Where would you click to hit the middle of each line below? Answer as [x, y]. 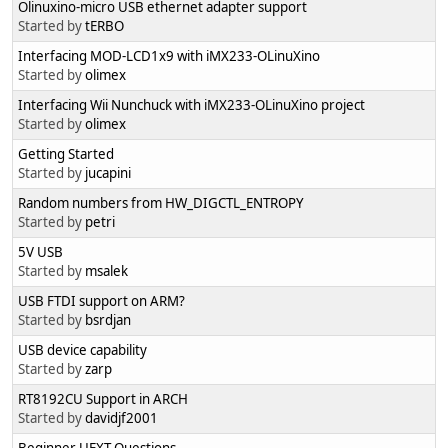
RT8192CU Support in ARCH [103, 399]
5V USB [40, 252]
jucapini [108, 173]
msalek [106, 271]
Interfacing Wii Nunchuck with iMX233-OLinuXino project [191, 105]
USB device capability [82, 350]
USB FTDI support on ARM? [101, 301]
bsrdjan [108, 320]
